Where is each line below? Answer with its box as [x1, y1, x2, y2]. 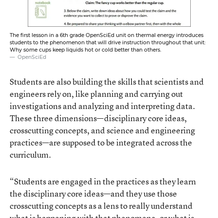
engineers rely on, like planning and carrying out [10, 88, 183, 99]
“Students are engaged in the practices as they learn [10, 175, 196, 187]
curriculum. [10, 148, 51, 160]
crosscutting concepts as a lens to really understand [10, 200, 193, 211]
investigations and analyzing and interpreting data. [10, 100, 195, 111]
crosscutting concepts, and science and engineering [10, 124, 195, 136]
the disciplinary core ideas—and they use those [10, 187, 177, 199]
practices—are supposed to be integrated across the [10, 136, 192, 148]
